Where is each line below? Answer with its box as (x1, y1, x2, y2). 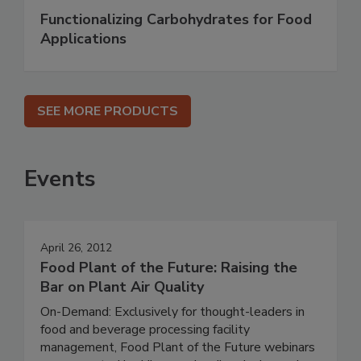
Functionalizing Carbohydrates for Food (40, 9, 312, 29)
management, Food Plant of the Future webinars (40, 338, 315, 356)
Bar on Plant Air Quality (40, 276, 204, 297)
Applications (40, 28, 127, 48)
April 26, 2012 (40, 239, 112, 255)
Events (24, 163, 96, 194)
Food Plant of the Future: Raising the (40, 257, 297, 277)
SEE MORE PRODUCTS (37, 102, 178, 120)
